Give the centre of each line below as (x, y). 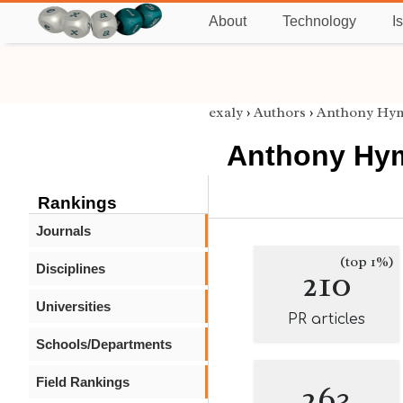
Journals (63, 231)
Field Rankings (83, 382)
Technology (319, 21)
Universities (73, 306)
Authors (280, 112)
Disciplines (71, 269)
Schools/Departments (104, 344)
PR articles (327, 319)
